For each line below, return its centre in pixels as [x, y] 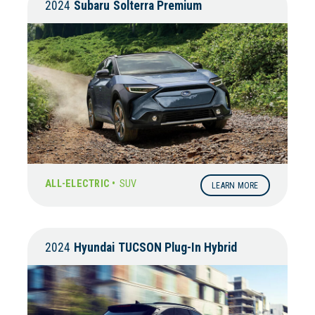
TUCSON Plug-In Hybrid [178, 247]
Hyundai [94, 247]
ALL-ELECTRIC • [81, 184]
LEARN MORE [235, 185]
